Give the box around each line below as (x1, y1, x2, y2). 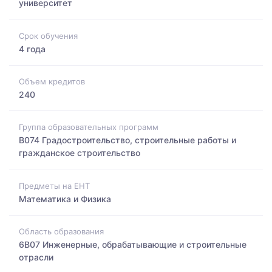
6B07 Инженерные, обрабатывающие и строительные (19, 239, 246, 250)
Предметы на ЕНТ (19, 180, 90, 191)
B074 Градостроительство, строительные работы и (19, 135, 236, 146)
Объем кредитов (19, 76, 85, 86)
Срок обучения (19, 30, 78, 41)
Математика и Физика (19, 193, 111, 204)
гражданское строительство (19, 148, 140, 158)
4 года (19, 43, 46, 54)
